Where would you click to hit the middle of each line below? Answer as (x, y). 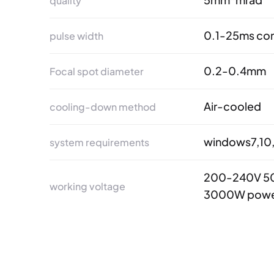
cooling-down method (102, 106)
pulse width (76, 35)
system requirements (99, 142)
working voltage (87, 186)
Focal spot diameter (96, 71)
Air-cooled (233, 106)
